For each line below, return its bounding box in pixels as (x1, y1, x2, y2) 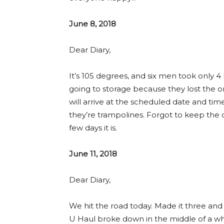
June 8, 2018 (69, 18, 116, 28)
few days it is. (69, 122, 117, 132)
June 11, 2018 (69, 148, 117, 158)
